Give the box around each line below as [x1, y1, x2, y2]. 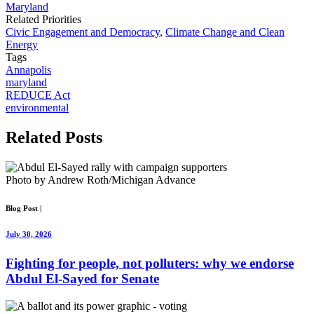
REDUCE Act [6, 89, 70, 102]
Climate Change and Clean [165, 26, 285, 39]
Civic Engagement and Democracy [6, 26, 160, 39]
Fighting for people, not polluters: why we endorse [6, 256, 294, 271]
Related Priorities [6, 13, 81, 26]
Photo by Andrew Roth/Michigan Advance [6, 174, 196, 186]
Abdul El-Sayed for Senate [6, 271, 159, 287]
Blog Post [6, 204, 40, 213]
